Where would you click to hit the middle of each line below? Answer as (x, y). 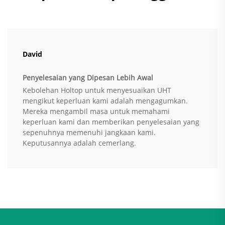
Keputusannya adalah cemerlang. (79, 143)
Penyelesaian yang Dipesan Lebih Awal (88, 78)
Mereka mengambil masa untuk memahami (96, 111)
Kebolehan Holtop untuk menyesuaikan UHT (97, 90)
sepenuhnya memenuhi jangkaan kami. (89, 133)
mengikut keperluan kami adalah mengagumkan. (105, 101)
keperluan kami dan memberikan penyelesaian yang (111, 122)
